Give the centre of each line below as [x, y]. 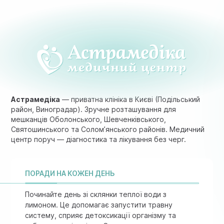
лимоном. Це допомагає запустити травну [99, 205]
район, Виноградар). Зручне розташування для [94, 109]
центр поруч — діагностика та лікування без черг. [99, 139]
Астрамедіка [36, 99]
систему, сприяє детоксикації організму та [101, 215]
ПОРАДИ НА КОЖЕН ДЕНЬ [70, 173]
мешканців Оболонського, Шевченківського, [89, 119]
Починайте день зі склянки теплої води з [96, 194]
